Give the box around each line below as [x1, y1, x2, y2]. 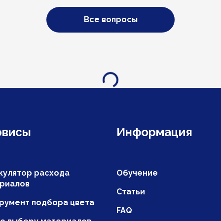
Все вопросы [83, 15, 138, 24]
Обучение [116, 168, 158, 178]
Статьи [116, 187, 145, 196]
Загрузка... [103, 65, 142, 85]
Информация [116, 124, 192, 139]
